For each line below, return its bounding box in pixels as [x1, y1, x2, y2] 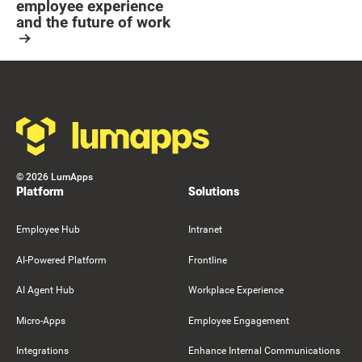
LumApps [48, 171, 93, 183]
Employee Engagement [188, 314, 289, 326]
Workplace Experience [188, 284, 284, 297]
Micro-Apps [16, 314, 65, 326]
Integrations [16, 345, 69, 357]
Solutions [188, 183, 239, 200]
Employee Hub [16, 224, 80, 236]
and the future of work [16, 14, 170, 32]
